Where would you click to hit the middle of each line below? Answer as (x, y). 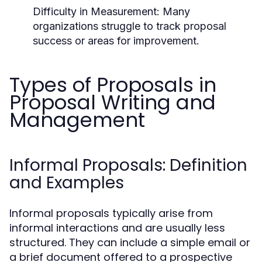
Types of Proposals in (113, 85)
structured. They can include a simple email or (130, 242)
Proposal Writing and (113, 102)
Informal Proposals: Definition (128, 165)
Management (77, 120)
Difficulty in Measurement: (96, 11)
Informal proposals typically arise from (111, 213)
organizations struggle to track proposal (130, 26)
